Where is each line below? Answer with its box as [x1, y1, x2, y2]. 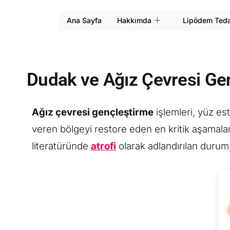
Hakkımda [117, 16, 151, 25]
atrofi [91, 140, 116, 152]
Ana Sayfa [67, 16, 102, 25]
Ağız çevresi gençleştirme [32, 106, 154, 118]
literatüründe [32, 140, 91, 152]
